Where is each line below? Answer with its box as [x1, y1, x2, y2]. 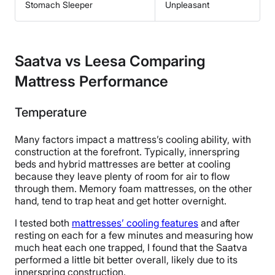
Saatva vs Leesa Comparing [15, 52, 206, 70]
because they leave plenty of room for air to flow [15, 169, 230, 182]
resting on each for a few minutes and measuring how [15, 228, 254, 241]
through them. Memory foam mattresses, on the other [15, 182, 252, 195]
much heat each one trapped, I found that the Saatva [15, 241, 247, 254]
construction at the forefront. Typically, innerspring [15, 145, 239, 158]
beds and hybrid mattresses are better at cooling [15, 157, 230, 170]
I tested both [15, 216, 72, 229]
